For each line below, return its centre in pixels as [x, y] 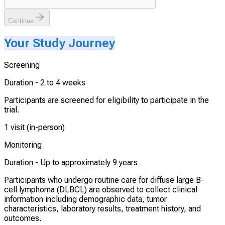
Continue [21, 21]
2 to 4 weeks [63, 83]
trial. [12, 110]
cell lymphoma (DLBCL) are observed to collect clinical [101, 190]
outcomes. [23, 218]
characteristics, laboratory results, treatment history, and [102, 209]
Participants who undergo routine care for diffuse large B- [104, 180]
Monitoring [23, 145]
